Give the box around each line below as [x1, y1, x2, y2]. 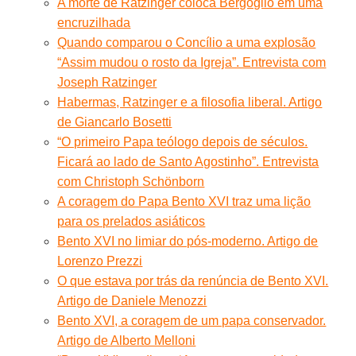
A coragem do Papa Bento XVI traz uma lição [57, 194, 311, 208]
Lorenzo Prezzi [57, 253, 143, 268]
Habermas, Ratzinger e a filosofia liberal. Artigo [57, 95, 323, 109]
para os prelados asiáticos [57, 214, 206, 228]
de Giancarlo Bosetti [57, 114, 172, 129]
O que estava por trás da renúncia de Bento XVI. [57, 273, 329, 288]
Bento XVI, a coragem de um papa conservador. [57, 313, 327, 327]
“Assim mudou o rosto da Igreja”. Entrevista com [57, 55, 327, 69]
